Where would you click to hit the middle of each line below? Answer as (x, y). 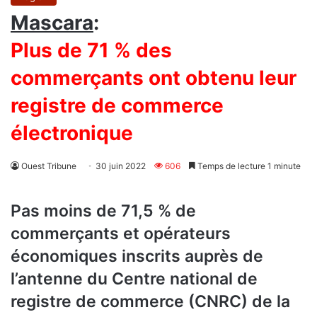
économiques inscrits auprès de (137, 257)
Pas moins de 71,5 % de (103, 211)
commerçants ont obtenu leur (154, 78)
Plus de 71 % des (91, 51)
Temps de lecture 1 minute (248, 166)
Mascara (52, 23)
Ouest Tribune (49, 166)
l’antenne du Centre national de (134, 279)
